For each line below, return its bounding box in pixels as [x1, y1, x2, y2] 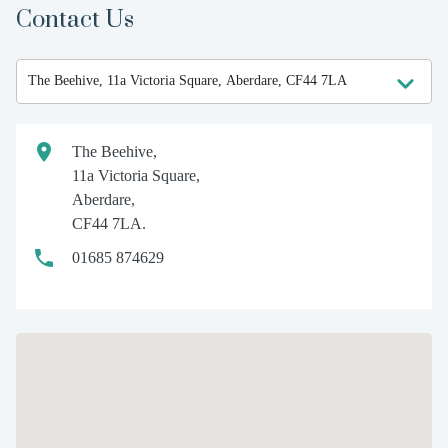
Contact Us [16, 4, 134, 35]
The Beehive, [72, 142, 157, 160]
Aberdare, [72, 190, 135, 208]
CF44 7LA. [72, 214, 146, 232]
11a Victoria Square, [72, 166, 200, 184]
